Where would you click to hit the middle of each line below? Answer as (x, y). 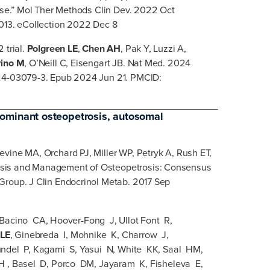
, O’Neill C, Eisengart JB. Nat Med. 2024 (108, 63)
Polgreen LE (52, 48)
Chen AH (102, 48)
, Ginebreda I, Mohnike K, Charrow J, (89, 235)
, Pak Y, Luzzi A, (154, 48)
